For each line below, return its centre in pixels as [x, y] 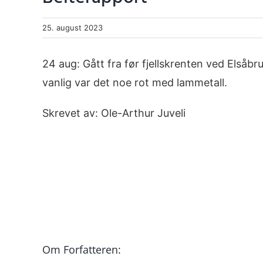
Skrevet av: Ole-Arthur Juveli [114, 113]
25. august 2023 [73, 28]
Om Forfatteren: [82, 249]
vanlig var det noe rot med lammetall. [135, 82]
